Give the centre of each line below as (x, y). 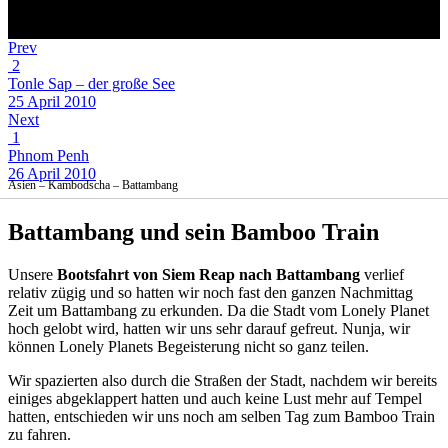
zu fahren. (39, 434)
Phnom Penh (48, 155)
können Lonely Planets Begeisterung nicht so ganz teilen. (188, 346)
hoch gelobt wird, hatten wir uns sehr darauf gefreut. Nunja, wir (209, 328)
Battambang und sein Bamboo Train (193, 231)
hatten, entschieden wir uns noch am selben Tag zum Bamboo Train (221, 416)
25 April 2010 (52, 101)
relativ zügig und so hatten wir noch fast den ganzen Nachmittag (210, 292)
